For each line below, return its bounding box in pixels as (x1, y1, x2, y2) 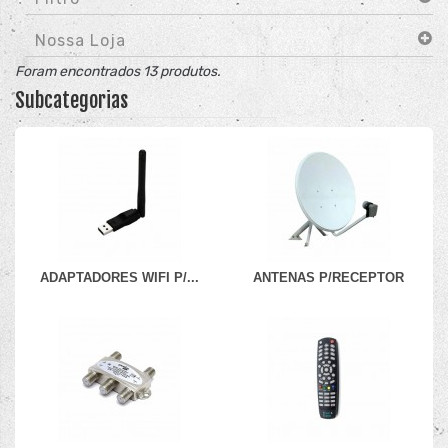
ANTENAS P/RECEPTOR (253, 270, 404, 285)
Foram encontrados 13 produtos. (15, 63, 221, 80)
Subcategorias (15, 88, 128, 113)
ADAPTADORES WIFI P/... (40, 270, 199, 285)
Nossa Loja (35, 31, 126, 50)
